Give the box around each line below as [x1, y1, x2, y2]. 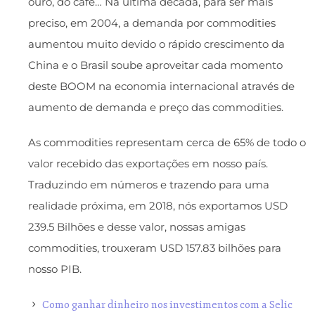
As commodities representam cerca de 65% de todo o [28, 136, 306, 150]
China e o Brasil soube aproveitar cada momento [28, 58, 283, 72]
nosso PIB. [28, 262, 82, 276]
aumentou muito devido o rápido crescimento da [28, 37, 285, 51]
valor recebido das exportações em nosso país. [28, 157, 268, 171]
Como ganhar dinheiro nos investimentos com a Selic [42, 298, 292, 312]
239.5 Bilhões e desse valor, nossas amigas [28, 220, 245, 234]
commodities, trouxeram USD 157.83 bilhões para [28, 241, 281, 255]
